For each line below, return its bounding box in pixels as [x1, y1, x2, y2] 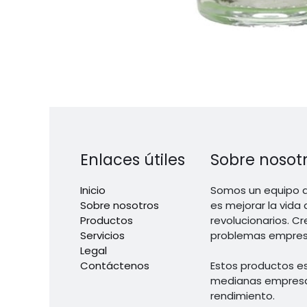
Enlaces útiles [80, 149, 185, 171]
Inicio [80, 183, 106, 198]
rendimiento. [210, 288, 275, 304]
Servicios [80, 228, 125, 243]
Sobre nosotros [80, 198, 159, 213]
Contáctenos [80, 258, 149, 273]
